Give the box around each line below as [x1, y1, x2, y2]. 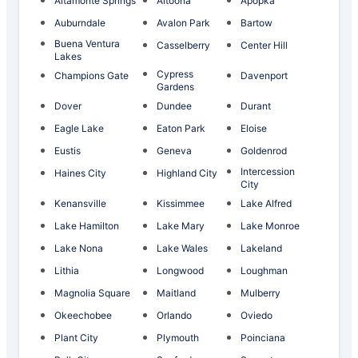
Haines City [54, 167, 106, 180]
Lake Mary [157, 220, 205, 233]
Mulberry [241, 287, 280, 300]
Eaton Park [157, 122, 205, 135]
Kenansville [54, 197, 106, 210]
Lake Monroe [241, 220, 300, 233]
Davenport [241, 70, 288, 82]
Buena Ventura [54, 38, 120, 50]
